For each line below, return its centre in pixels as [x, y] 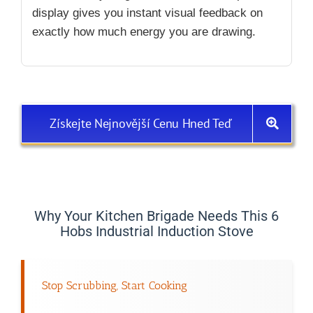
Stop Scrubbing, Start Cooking [115, 285]
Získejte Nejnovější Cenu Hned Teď [141, 123]
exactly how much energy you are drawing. [144, 31]
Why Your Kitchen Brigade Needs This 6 [156, 216]
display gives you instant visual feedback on [147, 13]
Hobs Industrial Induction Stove [156, 231]
